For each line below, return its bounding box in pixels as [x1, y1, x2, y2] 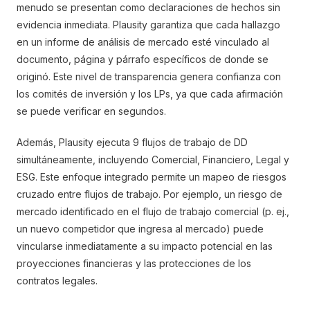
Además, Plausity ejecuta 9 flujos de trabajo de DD [17, 136, 248, 148]
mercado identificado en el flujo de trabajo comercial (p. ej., [17, 206, 289, 217]
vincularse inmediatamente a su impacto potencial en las [17, 240, 273, 252]
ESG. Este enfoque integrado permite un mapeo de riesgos [17, 171, 286, 183]
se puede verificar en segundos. [17, 105, 166, 117]
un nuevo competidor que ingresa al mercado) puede [17, 223, 264, 235]
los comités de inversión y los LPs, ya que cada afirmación [17, 88, 283, 100]
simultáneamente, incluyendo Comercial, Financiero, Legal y [17, 154, 289, 165]
